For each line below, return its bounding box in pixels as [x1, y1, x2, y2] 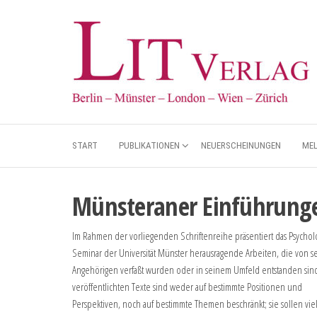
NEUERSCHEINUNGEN [201, 140, 281, 151]
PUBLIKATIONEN [119, 140, 180, 151]
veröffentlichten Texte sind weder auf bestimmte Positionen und [72, 279, 302, 294]
